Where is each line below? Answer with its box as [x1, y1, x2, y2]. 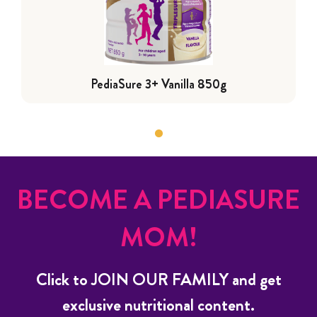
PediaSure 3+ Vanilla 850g [91, 74, 226, 93]
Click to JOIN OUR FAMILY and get [35, 267, 282, 292]
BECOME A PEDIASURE [17, 180, 300, 219]
